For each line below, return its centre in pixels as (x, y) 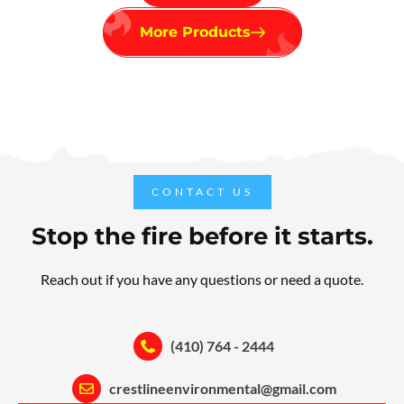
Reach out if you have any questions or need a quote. (202, 280)
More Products (195, 32)
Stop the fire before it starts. (202, 237)
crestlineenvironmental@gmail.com (222, 389)
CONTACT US (202, 192)
